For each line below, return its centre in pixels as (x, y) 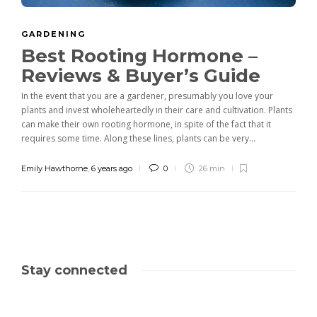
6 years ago (112, 169)
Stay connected (74, 271)
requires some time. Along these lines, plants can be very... (138, 139)
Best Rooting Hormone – (139, 56)
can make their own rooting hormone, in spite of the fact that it (146, 125)
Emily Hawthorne (54, 169)
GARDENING (53, 34)
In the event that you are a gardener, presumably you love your (147, 96)
